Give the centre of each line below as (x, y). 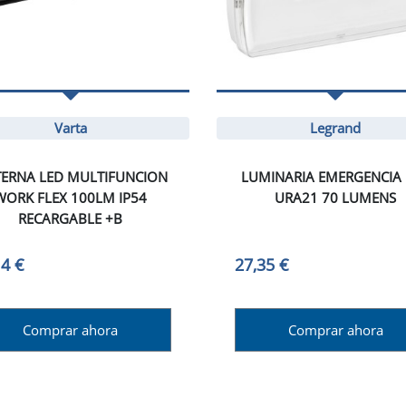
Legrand (336, 128)
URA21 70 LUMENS (336, 198)
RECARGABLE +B (71, 219)
